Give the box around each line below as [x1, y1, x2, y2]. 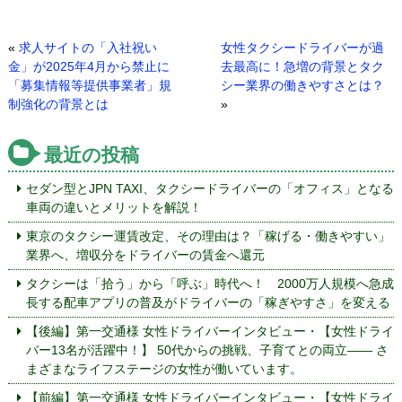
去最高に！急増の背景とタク [220, 59, 384, 74]
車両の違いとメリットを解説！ [25, 200, 202, 214]
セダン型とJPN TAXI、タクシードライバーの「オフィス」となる [25, 181, 394, 196]
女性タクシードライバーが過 [220, 40, 384, 55]
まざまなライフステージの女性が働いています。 [25, 362, 302, 376]
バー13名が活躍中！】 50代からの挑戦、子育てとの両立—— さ [25, 343, 389, 357]
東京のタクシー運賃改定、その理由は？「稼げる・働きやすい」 [25, 229, 390, 243]
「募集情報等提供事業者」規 [7, 78, 171, 92]
